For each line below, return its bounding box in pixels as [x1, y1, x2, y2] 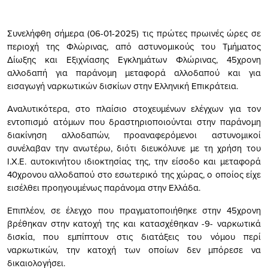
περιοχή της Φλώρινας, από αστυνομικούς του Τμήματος [7, 39, 261, 53]
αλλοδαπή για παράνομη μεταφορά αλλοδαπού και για [7, 66, 261, 79]
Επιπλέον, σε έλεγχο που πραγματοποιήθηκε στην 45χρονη [7, 203, 261, 217]
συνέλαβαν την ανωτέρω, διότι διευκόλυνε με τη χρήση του [7, 141, 261, 154]
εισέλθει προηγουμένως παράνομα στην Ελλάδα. [7, 181, 200, 194]
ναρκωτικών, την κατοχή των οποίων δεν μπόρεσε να [7, 243, 261, 256]
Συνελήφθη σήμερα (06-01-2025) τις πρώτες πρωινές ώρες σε [7, 26, 261, 39]
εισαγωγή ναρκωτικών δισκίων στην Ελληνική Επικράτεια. [7, 79, 238, 92]
